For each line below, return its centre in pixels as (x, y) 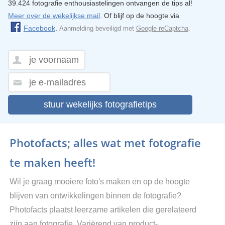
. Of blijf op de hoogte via (139, 15)
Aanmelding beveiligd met (97, 28)
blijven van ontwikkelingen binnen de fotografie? (95, 195)
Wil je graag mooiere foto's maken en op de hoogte (99, 181)
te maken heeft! (52, 162)
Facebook (39, 28)
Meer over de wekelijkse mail (54, 15)
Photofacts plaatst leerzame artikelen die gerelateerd (103, 209)
